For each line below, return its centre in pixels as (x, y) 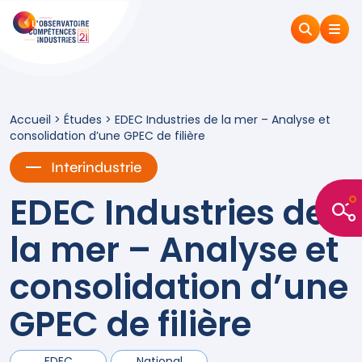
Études (83, 120)
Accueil (30, 120)
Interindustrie (96, 167)
